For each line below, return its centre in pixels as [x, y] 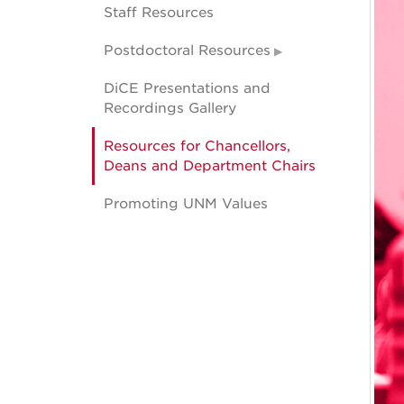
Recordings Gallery [170, 108]
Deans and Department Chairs [210, 165]
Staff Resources [159, 12]
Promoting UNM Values [186, 203]
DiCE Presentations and [187, 88]
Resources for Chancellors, [197, 146]
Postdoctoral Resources [187, 50]
